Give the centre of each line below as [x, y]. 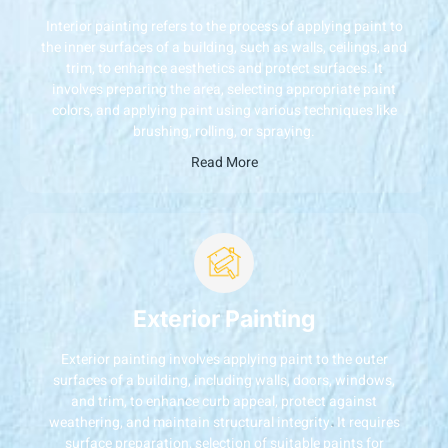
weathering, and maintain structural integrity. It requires [224, 422]
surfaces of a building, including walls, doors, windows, [224, 380]
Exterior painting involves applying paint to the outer [224, 359]
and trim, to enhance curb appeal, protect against [224, 401]
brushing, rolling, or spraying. [224, 131]
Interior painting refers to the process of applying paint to [224, 26]
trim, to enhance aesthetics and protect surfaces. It [224, 68]
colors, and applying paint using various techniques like [224, 110]
